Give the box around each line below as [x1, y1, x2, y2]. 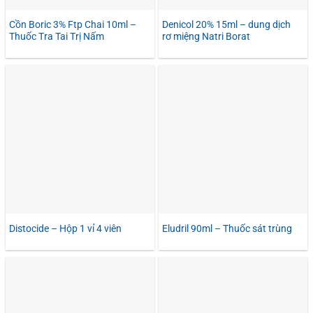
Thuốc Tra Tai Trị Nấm [9, 30, 104, 42]
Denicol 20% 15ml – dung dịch [162, 18, 291, 30]
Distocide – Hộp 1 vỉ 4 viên [9, 222, 122, 234]
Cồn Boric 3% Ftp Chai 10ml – [9, 18, 136, 30]
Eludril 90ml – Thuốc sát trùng [162, 222, 292, 234]
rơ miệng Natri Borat [162, 30, 250, 42]
